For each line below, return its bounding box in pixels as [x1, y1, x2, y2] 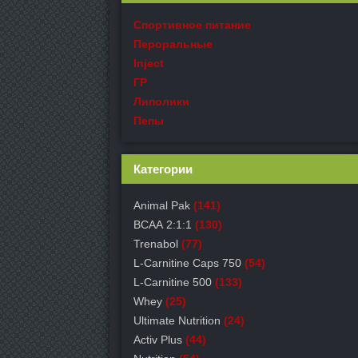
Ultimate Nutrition [133, 314, 221, 327]
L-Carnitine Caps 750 [133, 257, 241, 269]
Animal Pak [133, 199, 190, 212]
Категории [133, 162, 193, 176]
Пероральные [133, 38, 213, 50]
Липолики [133, 95, 189, 108]
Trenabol [133, 237, 178, 250]
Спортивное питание [133, 18, 251, 31]
